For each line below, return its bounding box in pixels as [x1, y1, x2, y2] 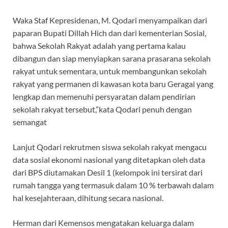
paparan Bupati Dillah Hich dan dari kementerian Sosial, [13, 27, 206, 38]
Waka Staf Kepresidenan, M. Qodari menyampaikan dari [13, 15, 207, 25]
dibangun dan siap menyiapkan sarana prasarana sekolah [13, 53, 211, 63]
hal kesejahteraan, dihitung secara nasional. [13, 192, 163, 203]
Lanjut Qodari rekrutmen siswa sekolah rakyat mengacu [13, 141, 207, 152]
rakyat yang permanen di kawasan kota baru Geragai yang [13, 78, 213, 89]
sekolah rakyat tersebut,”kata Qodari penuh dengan [13, 104, 192, 114]
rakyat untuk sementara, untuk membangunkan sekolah [13, 66, 207, 76]
